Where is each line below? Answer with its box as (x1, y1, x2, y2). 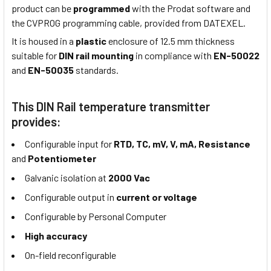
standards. (74, 64, 119, 76)
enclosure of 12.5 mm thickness (106, 35, 235, 47)
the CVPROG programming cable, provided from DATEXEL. (11, 16, 246, 28)
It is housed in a (11, 35, 76, 47)
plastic (76, 35, 106, 47)
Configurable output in (25, 191, 116, 203)
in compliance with (134, 50, 214, 62)
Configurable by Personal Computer (25, 211, 166, 223)
